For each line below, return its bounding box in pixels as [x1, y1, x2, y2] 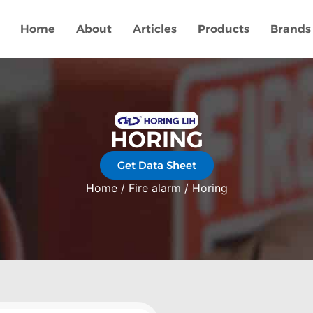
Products [197, 22, 249, 36]
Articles [132, 22, 177, 36]
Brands [270, 22, 311, 36]
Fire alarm [128, 181, 181, 196]
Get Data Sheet [117, 159, 196, 173]
